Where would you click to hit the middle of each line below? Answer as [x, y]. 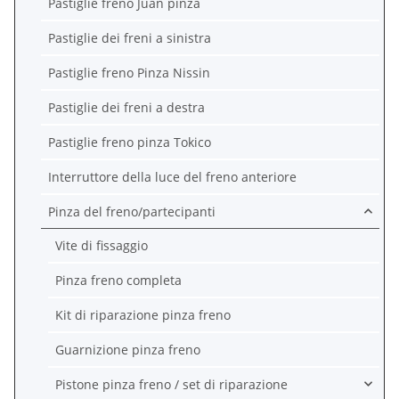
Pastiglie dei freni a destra [126, 107]
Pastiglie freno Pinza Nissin [129, 72]
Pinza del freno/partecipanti [132, 211]
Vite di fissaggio [102, 245]
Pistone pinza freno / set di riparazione [171, 384]
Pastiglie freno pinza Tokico [130, 142]
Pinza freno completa [118, 280]
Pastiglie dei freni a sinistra [130, 37]
